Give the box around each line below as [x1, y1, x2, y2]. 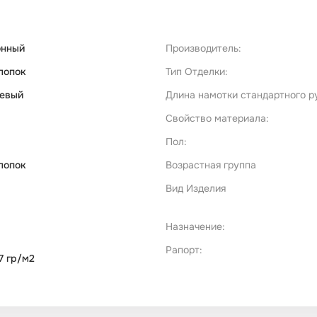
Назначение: [166, 220, 225, 234]
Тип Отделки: [166, 65, 228, 79]
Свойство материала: [166, 112, 269, 125]
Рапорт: [166, 243, 202, 257]
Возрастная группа [166, 158, 256, 172]
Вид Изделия [166, 182, 226, 195]
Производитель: [166, 42, 241, 55]
